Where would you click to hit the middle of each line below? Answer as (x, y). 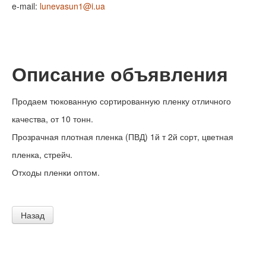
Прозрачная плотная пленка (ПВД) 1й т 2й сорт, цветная (123, 137)
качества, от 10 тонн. (53, 119)
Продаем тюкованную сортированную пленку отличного (121, 101)
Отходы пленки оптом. (56, 172)
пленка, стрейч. (42, 155)
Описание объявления (120, 74)
